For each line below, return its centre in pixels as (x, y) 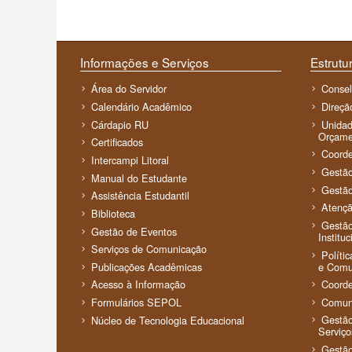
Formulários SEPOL (137, 302)
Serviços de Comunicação (149, 249)
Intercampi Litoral (130, 159)
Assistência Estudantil (141, 196)
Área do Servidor (129, 89)
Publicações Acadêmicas (147, 266)
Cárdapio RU (120, 124)
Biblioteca (114, 213)
